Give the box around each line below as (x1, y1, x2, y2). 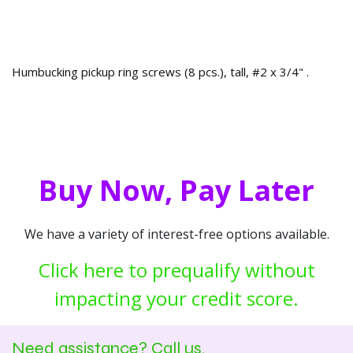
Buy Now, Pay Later (39, 170, 314, 210)
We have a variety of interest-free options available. (24, 225, 329, 243)
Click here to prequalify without (38, 256, 315, 283)
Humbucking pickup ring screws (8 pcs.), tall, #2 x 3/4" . (12, 63, 309, 80)
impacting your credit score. (54, 284, 299, 311)
